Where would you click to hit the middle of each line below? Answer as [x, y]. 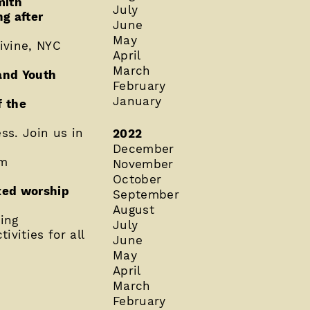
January [137, 101]
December [143, 148]
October [137, 179]
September [146, 194]
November [143, 164]
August [133, 209]
